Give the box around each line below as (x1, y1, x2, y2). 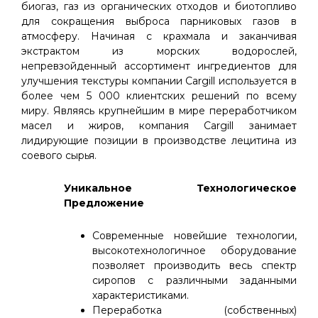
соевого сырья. (21, 149, 122, 162)
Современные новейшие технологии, (92, 229, 297, 242)
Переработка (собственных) (92, 304, 297, 317)
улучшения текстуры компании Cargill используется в (21, 75, 297, 87)
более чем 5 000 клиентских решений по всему (21, 89, 297, 102)
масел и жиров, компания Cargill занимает (21, 119, 297, 132)
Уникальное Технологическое (64, 182, 297, 194)
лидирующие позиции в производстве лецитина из (21, 134, 297, 147)
